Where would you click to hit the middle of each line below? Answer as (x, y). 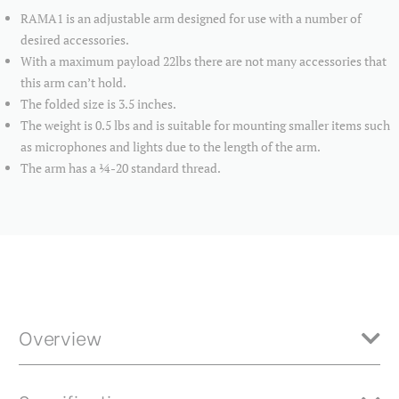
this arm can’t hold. (74, 83)
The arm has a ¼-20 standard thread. (121, 168)
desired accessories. (75, 40)
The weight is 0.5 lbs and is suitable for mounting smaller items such (206, 126)
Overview (60, 338)
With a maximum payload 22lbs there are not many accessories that (204, 61)
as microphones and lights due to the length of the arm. (171, 147)
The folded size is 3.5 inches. (99, 104)
